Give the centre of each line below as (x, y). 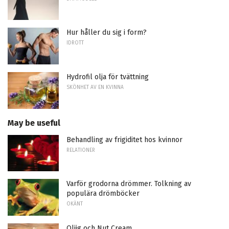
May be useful (34, 123)
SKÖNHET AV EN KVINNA (95, 88)
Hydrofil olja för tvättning (108, 77)
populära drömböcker (103, 194)
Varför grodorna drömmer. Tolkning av (129, 184)
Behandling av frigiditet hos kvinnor (124, 140)
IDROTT (75, 43)
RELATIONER (81, 150)
